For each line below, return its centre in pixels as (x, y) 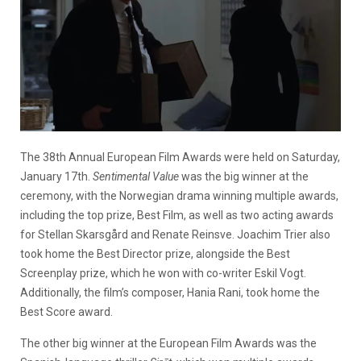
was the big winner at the (244, 176)
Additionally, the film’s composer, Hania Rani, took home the (170, 292)
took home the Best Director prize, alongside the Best (155, 253)
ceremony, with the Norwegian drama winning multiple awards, (179, 195)
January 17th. (56, 176)
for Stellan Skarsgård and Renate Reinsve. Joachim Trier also (175, 234)
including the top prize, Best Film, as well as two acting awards (177, 215)
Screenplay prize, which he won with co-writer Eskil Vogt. (163, 273)
